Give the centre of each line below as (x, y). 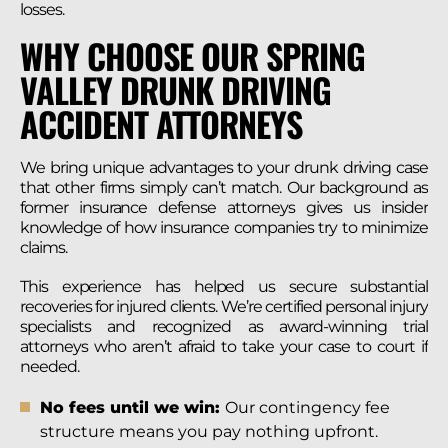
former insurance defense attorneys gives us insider (224, 207)
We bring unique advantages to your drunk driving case (224, 167)
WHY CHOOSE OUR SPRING (192, 55)
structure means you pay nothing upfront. (209, 432)
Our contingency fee (307, 408)
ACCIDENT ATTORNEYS (161, 123)
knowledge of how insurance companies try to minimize (224, 227)
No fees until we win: (132, 408)
